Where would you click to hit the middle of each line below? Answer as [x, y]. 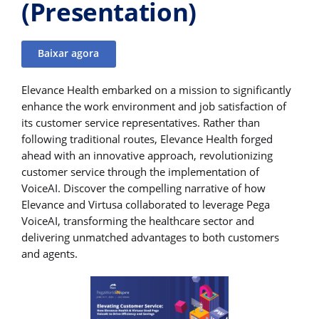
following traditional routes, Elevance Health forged [147, 138]
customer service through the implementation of [140, 171]
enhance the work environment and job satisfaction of [154, 106]
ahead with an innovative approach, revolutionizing [147, 155]
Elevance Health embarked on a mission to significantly [156, 89]
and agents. [49, 253]
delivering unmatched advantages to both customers [150, 237]
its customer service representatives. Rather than [141, 122]
